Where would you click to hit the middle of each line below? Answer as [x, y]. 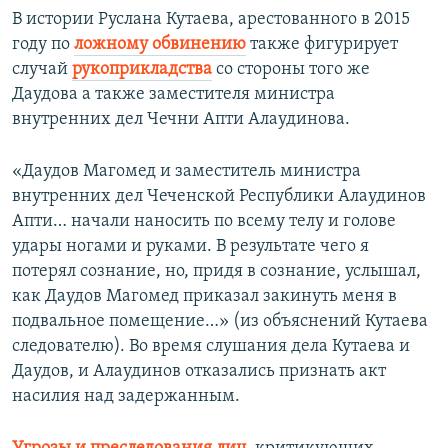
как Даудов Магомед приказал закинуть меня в [204, 297]
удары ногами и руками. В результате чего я [190, 247]
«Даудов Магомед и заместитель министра [186, 172]
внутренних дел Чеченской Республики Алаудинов [219, 197]
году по [41, 45]
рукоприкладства [142, 70]
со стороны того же [291, 70]
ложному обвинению [160, 45]
